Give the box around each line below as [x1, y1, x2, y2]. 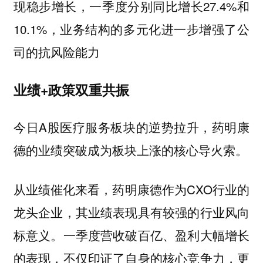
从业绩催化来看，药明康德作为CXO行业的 [13, 180, 250, 198]
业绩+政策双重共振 [13, 79, 129, 99]
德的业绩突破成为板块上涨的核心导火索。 [13, 141, 248, 159]
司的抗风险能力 [13, 42, 100, 60]
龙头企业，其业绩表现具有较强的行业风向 [13, 203, 250, 221]
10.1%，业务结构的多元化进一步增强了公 [13, 19, 250, 38]
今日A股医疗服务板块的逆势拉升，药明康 [13, 118, 250, 136]
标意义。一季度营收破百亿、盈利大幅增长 [13, 225, 250, 244]
